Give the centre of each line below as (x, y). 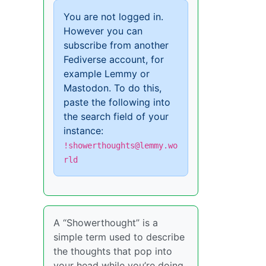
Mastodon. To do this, (113, 88)
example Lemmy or (107, 73)
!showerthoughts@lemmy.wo (121, 145)
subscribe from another (116, 45)
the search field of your (116, 116)
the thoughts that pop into (113, 251)
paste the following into (117, 102)
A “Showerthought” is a (106, 222)
